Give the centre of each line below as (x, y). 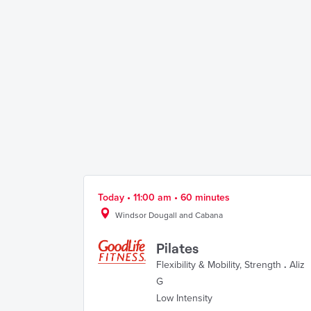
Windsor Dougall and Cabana (169, 215)
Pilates (177, 248)
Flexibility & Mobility (198, 265)
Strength (263, 265)
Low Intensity (184, 298)
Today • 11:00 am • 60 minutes (164, 197)
